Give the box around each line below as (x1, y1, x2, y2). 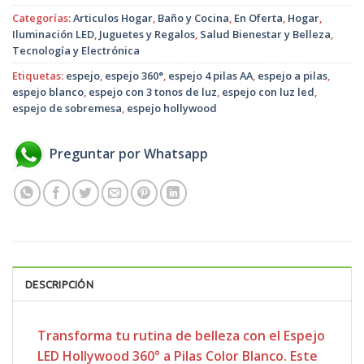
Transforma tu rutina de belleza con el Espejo (37, 326, 325, 344)
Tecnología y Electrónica (12, 42, 140, 58)
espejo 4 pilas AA (168, 67, 253, 83)
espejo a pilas (258, 67, 327, 83)
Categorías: (12, 10, 73, 25)
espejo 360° (105, 67, 163, 83)
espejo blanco (12, 84, 84, 99)
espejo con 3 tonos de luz (89, 84, 217, 99)
